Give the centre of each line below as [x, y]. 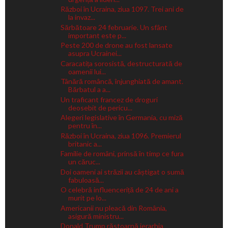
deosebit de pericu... [100, 107]
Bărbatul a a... [89, 90]
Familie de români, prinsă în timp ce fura [122, 154]
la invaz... [81, 17]
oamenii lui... [87, 71]
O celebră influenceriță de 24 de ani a [119, 190]
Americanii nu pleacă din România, [113, 208]
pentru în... [85, 126]
